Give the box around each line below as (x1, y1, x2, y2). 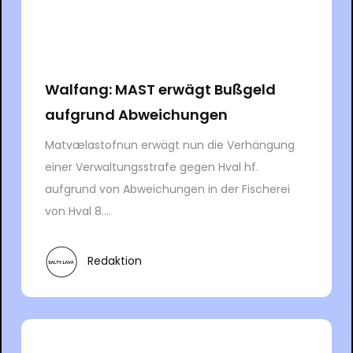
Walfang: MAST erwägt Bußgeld (44, 79, 276, 99)
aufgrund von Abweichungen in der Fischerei (44, 180, 290, 197)
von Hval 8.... (44, 203, 111, 219)
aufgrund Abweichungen (44, 104, 228, 124)
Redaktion (87, 253, 142, 269)
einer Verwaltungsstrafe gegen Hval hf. (44, 158, 258, 175)
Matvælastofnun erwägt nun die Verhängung (44, 136, 295, 153)
